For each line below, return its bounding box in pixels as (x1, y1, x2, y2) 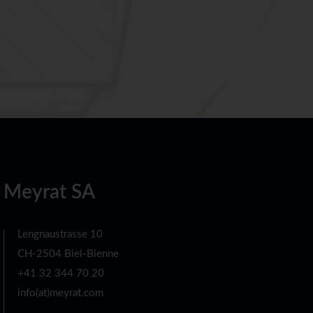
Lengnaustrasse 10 (17, 229, 103, 240)
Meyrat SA (3, 183, 96, 203)
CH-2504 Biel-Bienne (17, 249, 119, 260)
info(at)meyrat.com (17, 288, 104, 299)
